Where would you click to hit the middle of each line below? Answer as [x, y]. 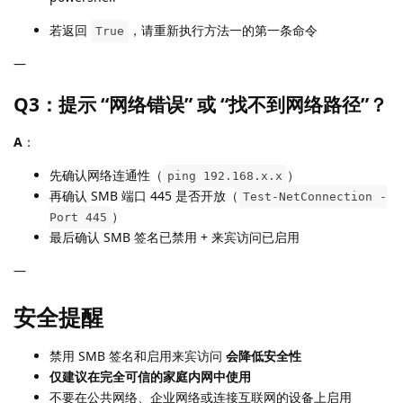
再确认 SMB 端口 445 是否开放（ [144, 196]
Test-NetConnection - [315, 197]
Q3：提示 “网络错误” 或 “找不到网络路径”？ [201, 105]
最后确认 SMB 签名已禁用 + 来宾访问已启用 [175, 237]
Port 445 [78, 218]
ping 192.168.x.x [225, 176]
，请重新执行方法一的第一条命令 [223, 31]
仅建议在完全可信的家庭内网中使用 [150, 376]
